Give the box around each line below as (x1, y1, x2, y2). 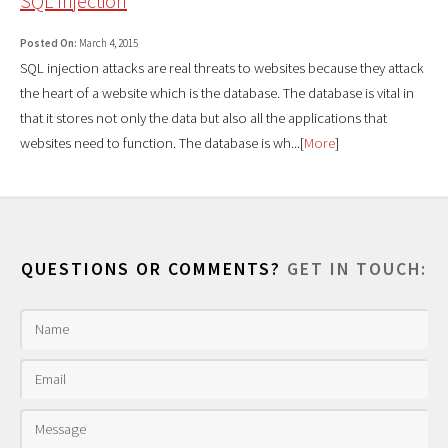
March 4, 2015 (77, 35, 138, 50)
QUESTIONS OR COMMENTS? (21, 258, 287, 281)
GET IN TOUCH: (287, 258, 427, 281)
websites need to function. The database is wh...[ (20, 133, 304, 152)
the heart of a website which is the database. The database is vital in (20, 83, 414, 102)
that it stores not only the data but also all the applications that (20, 108, 387, 127)
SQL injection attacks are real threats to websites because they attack (20, 58, 424, 77)
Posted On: (20, 35, 77, 50)
